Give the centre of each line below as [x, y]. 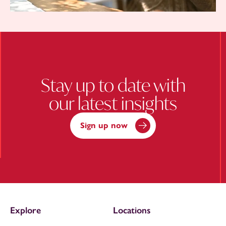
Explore [25, 210]
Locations [132, 210]
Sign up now [104, 125]
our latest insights [113, 103]
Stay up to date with [113, 85]
